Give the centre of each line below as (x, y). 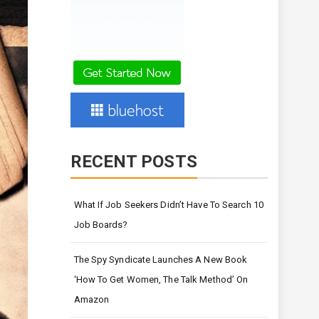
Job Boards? (101, 225)
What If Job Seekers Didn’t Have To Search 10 (168, 205)
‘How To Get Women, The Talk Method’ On (161, 280)
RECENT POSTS (134, 162)
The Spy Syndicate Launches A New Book (161, 260)
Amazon (91, 300)
